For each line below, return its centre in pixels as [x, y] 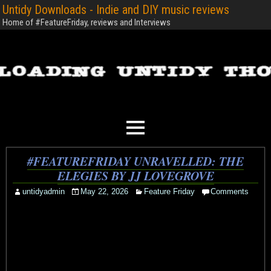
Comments [230, 191]
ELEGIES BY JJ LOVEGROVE [135, 175]
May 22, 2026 [104, 191]
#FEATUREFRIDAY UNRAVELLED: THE [135, 161]
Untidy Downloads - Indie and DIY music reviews [116, 10]
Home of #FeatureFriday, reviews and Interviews [87, 22]
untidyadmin [44, 191]
